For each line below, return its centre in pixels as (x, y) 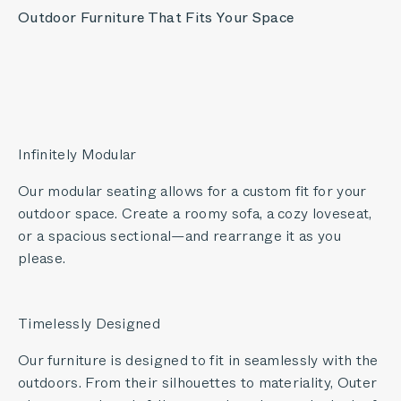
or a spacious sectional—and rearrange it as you (180, 235)
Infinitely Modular (77, 154)
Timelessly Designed (90, 323)
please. (42, 258)
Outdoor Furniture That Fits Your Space (156, 17)
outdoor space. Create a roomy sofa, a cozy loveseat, (195, 213)
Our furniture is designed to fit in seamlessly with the (198, 360)
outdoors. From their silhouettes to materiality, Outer (198, 382)
